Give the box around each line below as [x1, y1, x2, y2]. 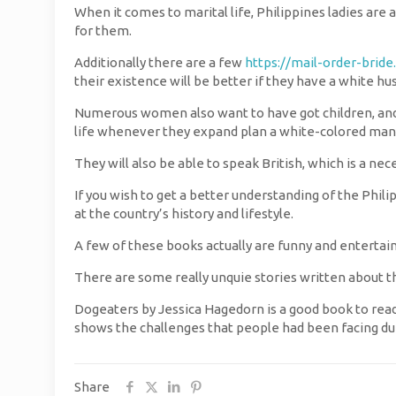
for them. [74, 23, 132, 38]
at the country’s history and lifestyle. [74, 206, 293, 221]
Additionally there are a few [74, 55, 245, 70]
